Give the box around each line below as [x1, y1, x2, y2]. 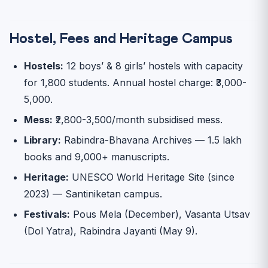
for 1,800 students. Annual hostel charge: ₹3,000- [24, 76, 246, 89]
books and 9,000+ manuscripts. [24, 150, 169, 163]
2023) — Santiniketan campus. [24, 187, 162, 200]
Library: [24, 133, 61, 146]
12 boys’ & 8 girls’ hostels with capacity [63, 59, 243, 72]
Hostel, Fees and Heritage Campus [10, 31, 233, 46]
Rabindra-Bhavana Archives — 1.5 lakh [61, 133, 242, 146]
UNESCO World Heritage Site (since [69, 170, 234, 183]
